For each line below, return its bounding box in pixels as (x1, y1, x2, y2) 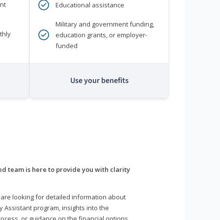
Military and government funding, (55, 20, 154, 29)
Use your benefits (70, 75, 129, 86)
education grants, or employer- (55, 30, 147, 40)
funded (55, 41, 78, 51)
